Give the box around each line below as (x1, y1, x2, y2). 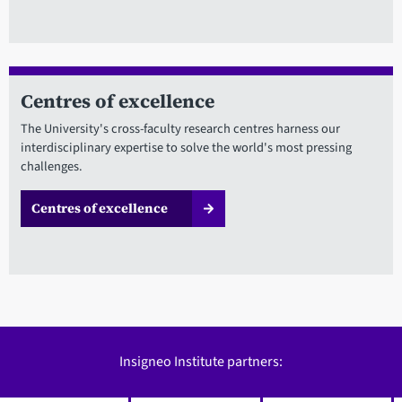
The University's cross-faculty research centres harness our (20, 118, 340, 138)
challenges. (20, 156, 83, 176)
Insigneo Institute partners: (119, 352, 283, 372)
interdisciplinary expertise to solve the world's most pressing (20, 137, 352, 157)
